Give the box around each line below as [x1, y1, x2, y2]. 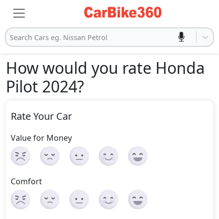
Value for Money [11, 132, 72, 143]
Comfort [11, 176, 42, 187]
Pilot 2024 [6, 76, 77, 97]
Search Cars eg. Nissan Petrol [10, 32, 108, 42]
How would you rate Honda [6, 57, 205, 78]
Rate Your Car [11, 109, 72, 123]
